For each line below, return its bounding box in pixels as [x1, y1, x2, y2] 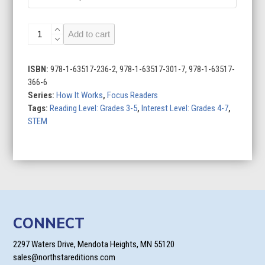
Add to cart [68, 29, 111, 39]
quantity [27, 37, 56, 48]
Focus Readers [107, 90, 159, 101]
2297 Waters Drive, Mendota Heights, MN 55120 [13, 239, 175, 250]
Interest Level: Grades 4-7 [141, 103, 229, 114]
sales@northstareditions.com [13, 252, 116, 263]
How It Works [56, 90, 104, 101]
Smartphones [27, 24, 74, 35]
